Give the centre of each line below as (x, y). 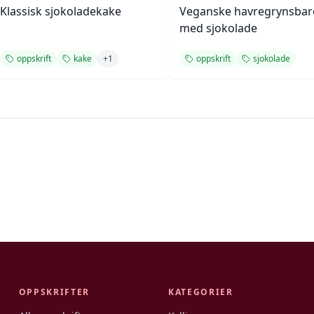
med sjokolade (218, 28)
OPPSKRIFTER (54, 292)
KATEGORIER (200, 292)
